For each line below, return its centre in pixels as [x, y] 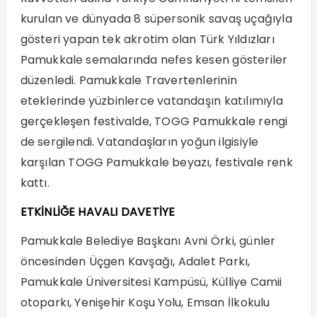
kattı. [35, 183]
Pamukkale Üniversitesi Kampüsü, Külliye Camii [151, 282]
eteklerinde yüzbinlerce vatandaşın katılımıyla [151, 101]
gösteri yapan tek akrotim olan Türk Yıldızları [147, 40]
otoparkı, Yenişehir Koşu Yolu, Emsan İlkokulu [145, 303]
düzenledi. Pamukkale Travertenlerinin [128, 81]
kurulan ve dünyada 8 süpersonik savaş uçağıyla [156, 19]
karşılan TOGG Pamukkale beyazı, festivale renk [156, 163]
